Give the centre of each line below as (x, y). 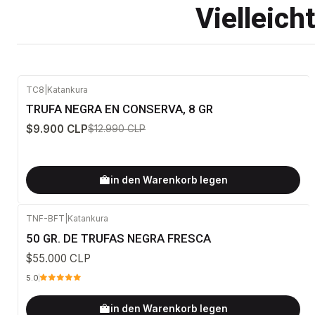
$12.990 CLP (117, 129)
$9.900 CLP (57, 129)
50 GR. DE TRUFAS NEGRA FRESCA (118, 238)
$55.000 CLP (58, 258)
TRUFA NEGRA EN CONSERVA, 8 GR (120, 109)
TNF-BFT (45, 219)
